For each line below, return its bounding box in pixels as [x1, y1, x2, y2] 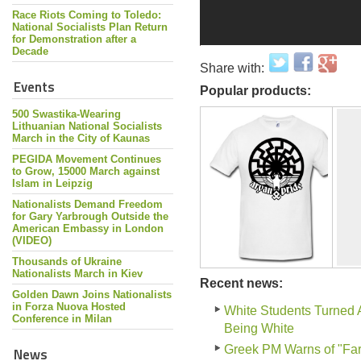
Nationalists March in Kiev [12, 268, 143, 280]
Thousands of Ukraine [12, 255, 122, 268]
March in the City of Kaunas [12, 132, 150, 144]
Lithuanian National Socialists [12, 120, 162, 132]
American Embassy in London [12, 222, 164, 234]
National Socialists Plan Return [12, 21, 168, 33]
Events [14, 77, 55, 96]
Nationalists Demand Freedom [12, 198, 163, 210]
